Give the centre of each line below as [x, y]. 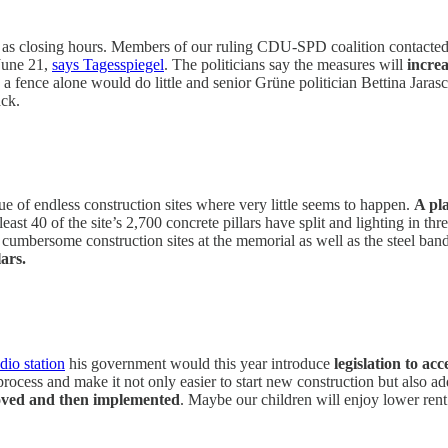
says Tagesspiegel [108, 64]
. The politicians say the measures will [285, 64]
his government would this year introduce [199, 363]
